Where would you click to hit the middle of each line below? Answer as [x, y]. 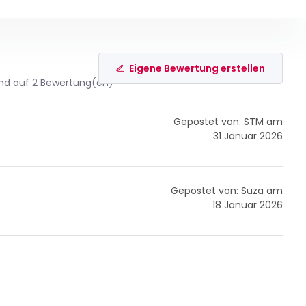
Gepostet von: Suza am [227, 191]
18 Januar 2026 [248, 205]
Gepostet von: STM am [228, 122]
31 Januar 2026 [248, 136]
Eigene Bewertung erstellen [197, 68]
